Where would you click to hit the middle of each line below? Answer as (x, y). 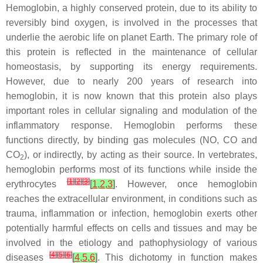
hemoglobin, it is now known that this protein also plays (131, 96)
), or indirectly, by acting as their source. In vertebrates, (141, 155)
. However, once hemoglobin (186, 184)
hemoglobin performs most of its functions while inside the (131, 169)
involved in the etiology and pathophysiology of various (131, 243)
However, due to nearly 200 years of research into (131, 81)
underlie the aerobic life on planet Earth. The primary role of (131, 37)
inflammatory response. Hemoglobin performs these (131, 125)
